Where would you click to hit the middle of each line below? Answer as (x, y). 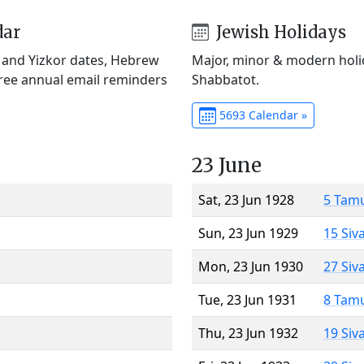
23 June (227, 165)
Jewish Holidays (279, 32)
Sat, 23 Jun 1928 (246, 199)
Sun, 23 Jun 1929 (248, 233)
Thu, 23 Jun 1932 (248, 333)
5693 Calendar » (261, 115)
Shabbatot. (225, 79)
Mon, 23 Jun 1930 (251, 266)
